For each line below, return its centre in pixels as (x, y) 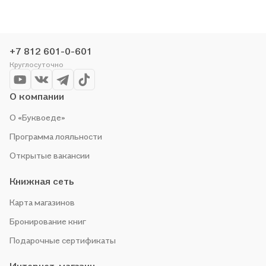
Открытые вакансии (50, 156)
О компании (37, 96)
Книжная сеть (42, 181)
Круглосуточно (37, 65)
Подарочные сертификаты (63, 240)
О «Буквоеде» (37, 118)
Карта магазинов (42, 202)
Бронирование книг (48, 221)
